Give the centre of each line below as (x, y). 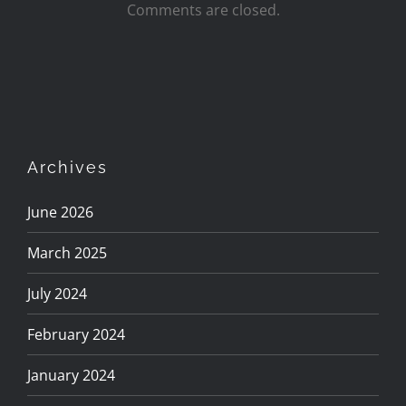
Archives (68, 168)
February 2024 (76, 335)
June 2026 (60, 213)
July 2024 (57, 294)
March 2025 (67, 253)
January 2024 (71, 376)
